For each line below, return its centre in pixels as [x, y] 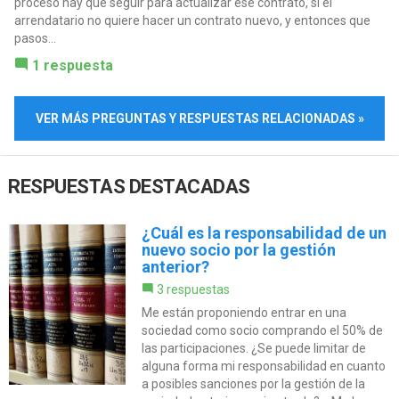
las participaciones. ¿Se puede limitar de [253, 348]
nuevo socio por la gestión [238, 249]
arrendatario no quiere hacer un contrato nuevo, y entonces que [192, 21]
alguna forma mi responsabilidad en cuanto [263, 366]
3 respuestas [193, 289]
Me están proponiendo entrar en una [244, 312]
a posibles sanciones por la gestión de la [253, 383]
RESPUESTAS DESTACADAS [129, 186]
